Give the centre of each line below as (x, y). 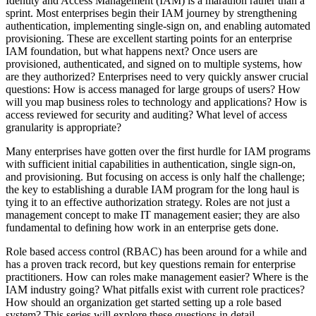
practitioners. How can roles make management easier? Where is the (157, 276)
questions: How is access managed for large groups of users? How (153, 89)
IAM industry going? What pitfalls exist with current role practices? (155, 289)
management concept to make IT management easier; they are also (153, 214)
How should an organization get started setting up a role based (144, 302)
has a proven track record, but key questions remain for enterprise (151, 264)
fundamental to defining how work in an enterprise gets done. (142, 227)
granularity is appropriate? (63, 127)
